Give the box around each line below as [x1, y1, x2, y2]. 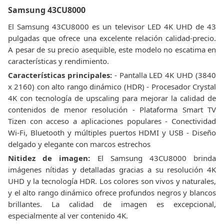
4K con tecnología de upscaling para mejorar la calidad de [8, 93, 216, 103]
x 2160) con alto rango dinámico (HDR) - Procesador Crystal [8, 81, 216, 91]
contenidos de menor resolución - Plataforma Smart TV [8, 104, 216, 114]
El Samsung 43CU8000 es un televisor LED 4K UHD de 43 [8, 21, 216, 31]
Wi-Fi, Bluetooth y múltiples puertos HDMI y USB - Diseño [8, 127, 216, 137]
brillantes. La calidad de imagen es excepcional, [8, 199, 216, 209]
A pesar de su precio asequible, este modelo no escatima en [8, 44, 216, 54]
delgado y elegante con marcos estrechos [8, 139, 150, 149]
